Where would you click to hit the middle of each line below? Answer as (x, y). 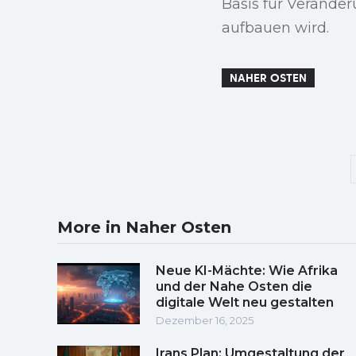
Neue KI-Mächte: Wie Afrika (247, 270)
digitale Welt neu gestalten (245, 302)
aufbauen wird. (275, 27)
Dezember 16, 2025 (205, 320)
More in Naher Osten (144, 227)
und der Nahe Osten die (234, 286)
